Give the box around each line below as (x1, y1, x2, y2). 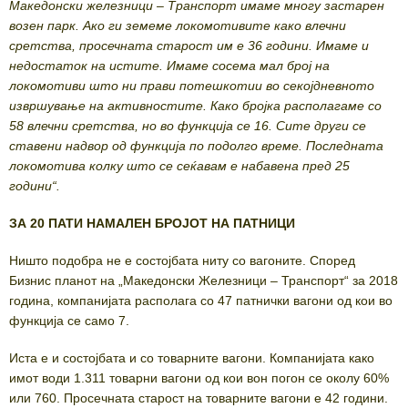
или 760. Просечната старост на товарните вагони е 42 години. (9, 391, 388, 406)
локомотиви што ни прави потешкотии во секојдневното (9, 78, 374, 94)
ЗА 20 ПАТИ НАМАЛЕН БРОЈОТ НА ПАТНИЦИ (9, 216, 295, 231)
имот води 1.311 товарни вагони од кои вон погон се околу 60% (9, 371, 389, 386)
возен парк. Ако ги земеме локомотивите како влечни (9, 18, 346, 34)
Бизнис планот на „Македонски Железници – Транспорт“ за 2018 (9, 273, 398, 289)
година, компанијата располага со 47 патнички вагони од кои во (9, 293, 393, 309)
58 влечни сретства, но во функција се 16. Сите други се (9, 118, 366, 134)
